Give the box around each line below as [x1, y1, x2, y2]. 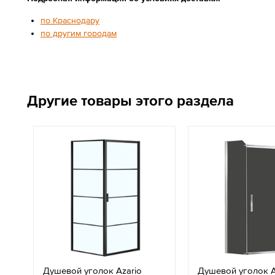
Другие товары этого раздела [27, 92, 234, 109]
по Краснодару [41, 15, 99, 25]
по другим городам [41, 28, 117, 38]
